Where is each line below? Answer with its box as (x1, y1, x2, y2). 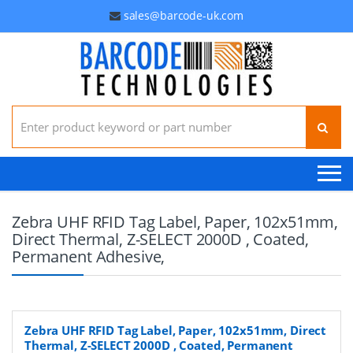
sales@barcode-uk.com (123, 8, 243, 23)
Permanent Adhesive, (12, 246, 165, 267)
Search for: (11, 104, 69, 119)
